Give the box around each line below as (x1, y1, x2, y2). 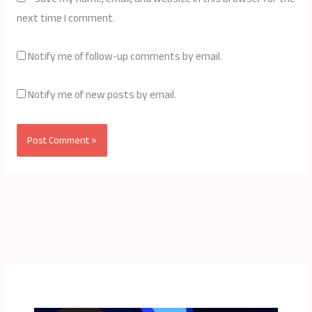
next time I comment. (16, 8, 115, 29)
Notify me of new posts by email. (27, 85, 176, 106)
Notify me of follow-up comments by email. (27, 47, 222, 68)
